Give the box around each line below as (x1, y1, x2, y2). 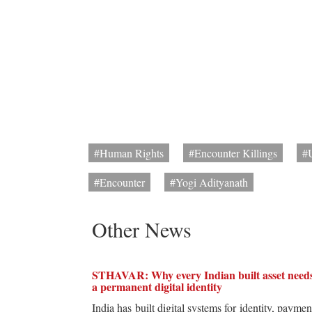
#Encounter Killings (189, 146, 277, 161)
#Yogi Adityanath (170, 175, 248, 190)
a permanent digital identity (92, 279, 222, 295)
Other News (92, 215, 192, 244)
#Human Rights (94, 146, 164, 161)
